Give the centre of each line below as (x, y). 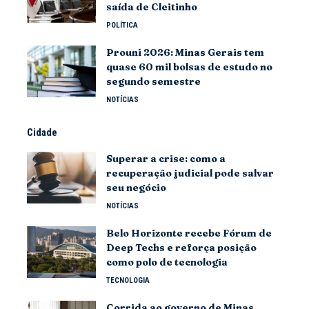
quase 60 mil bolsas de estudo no (189, 67)
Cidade (42, 132)
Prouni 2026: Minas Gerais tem (185, 52)
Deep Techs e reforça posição (181, 248)
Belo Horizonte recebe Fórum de (189, 233)
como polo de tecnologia (167, 262)
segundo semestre (153, 81)
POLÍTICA (122, 25)
